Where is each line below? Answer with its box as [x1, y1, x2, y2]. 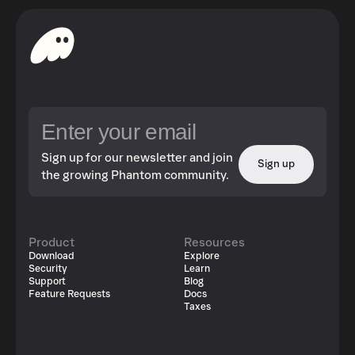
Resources [183, 235, 245, 250]
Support [29, 276, 66, 288]
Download [29, 250, 74, 262]
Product [29, 235, 74, 250]
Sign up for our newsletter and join [41, 151, 233, 165]
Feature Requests [29, 288, 110, 300]
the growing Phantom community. [41, 168, 229, 182]
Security [29, 263, 67, 275]
